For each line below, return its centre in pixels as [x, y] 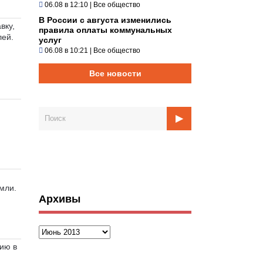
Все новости [115, 73]
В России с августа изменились [105, 20]
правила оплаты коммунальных [105, 30]
